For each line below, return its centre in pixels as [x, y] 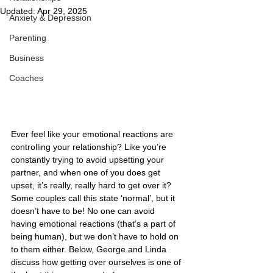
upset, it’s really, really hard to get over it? [92, 185]
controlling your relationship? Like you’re [90, 147]
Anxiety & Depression [50, 18]
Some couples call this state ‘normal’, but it [94, 198]
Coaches [26, 78]
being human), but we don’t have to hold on [96, 236]
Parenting [28, 38]
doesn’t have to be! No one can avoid [84, 211]
